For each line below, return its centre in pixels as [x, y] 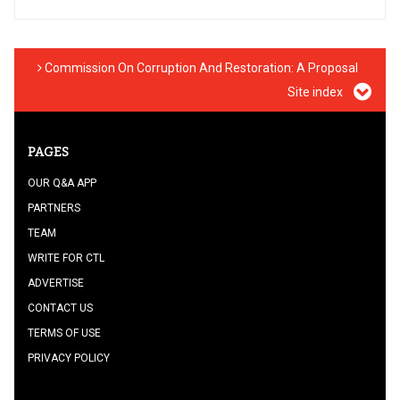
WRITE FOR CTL [66, 258]
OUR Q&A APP [62, 183]
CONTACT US [60, 308]
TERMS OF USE [64, 333]
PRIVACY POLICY [69, 358]
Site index [317, 92]
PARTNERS [54, 208]
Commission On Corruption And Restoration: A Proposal [200, 67]
